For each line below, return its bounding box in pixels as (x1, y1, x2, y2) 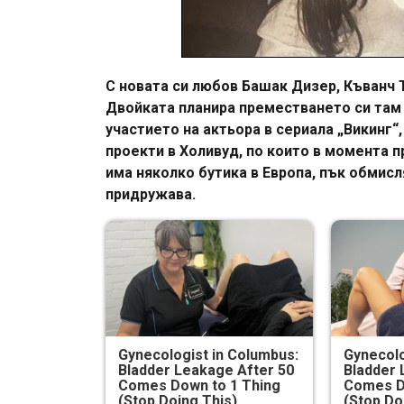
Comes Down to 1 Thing (118, 376, 281, 394)
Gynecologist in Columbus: (118, 345, 299, 363)
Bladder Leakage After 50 (118, 361, 295, 379)
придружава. (106, 185, 196, 203)
